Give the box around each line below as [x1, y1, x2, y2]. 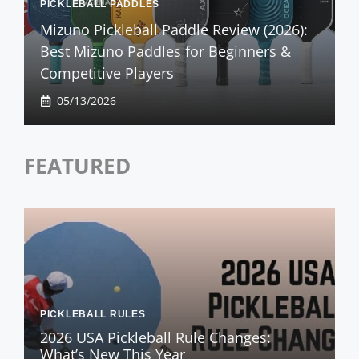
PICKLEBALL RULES [40, 308, 146, 320]
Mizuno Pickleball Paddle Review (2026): [40, 20, 308, 40]
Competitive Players [40, 63, 174, 83]
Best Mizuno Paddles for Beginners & [40, 42, 291, 62]
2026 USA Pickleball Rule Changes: [40, 327, 271, 347]
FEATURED [24, 151, 131, 181]
